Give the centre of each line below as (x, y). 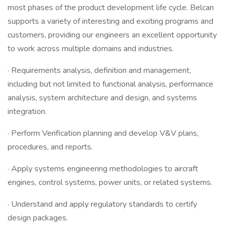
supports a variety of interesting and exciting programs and (110, 21)
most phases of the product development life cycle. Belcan (111, 8)
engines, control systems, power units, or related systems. (110, 182)
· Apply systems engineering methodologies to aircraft (103, 169)
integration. (27, 111)
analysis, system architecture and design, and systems (102, 98)
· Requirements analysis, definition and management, (99, 70)
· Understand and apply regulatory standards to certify (102, 204)
